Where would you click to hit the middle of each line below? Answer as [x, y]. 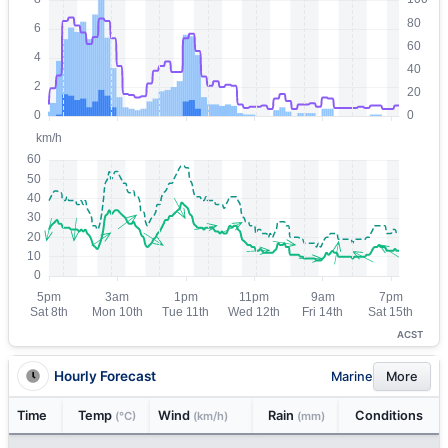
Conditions [389, 415]
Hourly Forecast [105, 375]
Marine [352, 376]
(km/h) [210, 416]
